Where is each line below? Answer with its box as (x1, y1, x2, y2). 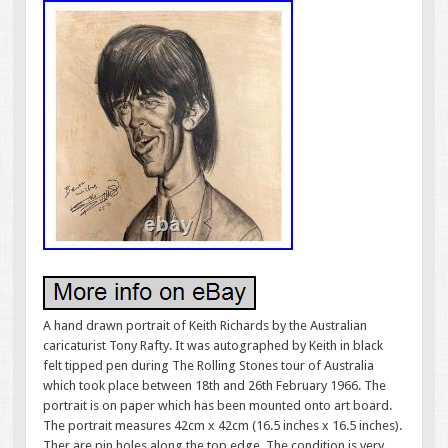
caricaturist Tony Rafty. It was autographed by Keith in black (43, 338, 384, 354)
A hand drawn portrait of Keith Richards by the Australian (43, 318, 368, 334)
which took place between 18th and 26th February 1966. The (43, 378, 387, 394)
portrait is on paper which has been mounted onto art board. (43, 398, 393, 414)
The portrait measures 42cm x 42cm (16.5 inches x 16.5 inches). (43, 418, 403, 434)
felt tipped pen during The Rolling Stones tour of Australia (43, 358, 375, 374)
